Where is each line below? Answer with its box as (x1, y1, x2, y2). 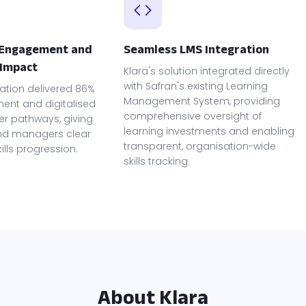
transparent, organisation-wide (124, 139, 277, 153)
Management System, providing (124, 94, 281, 108)
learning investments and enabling (124, 124, 295, 138)
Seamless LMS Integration (124, 42, 270, 56)
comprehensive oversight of (124, 109, 262, 123)
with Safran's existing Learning (124, 79, 268, 93)
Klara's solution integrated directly (124, 64, 290, 78)
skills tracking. (124, 154, 191, 168)
